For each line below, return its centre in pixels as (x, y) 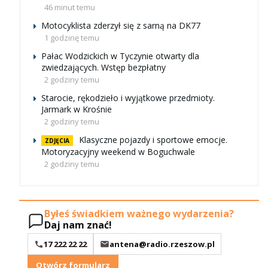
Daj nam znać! (78, 225)
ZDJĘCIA (57, 141)
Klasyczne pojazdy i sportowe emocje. (153, 140)
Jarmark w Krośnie (77, 109)
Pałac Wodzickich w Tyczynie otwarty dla (120, 56)
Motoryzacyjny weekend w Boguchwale (118, 152)
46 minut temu (70, 7)
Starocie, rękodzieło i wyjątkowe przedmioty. (128, 98)
